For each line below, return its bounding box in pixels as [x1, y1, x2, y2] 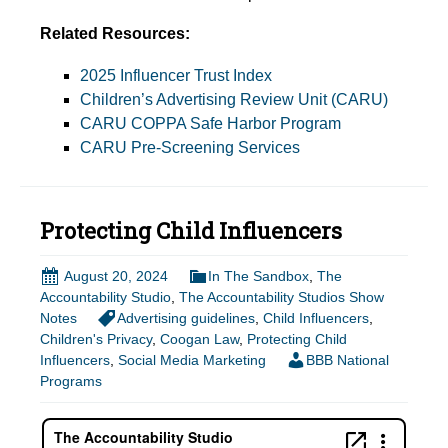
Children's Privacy [40, 331, 152, 348]
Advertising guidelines [117, 309, 255, 326]
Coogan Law [160, 331, 239, 348]
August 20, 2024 [64, 267, 168, 284]
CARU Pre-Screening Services [80, 138, 300, 156]
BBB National [306, 352, 389, 369]
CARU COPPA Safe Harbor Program [80, 114, 341, 132]
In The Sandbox [208, 267, 309, 284]
